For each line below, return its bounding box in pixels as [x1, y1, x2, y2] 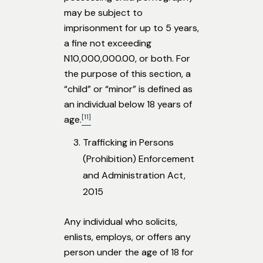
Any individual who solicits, [64, 215, 177, 228]
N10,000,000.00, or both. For [64, 52, 190, 65]
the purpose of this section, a [64, 68, 191, 80]
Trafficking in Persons [83, 136, 174, 149]
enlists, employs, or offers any [64, 231, 191, 244]
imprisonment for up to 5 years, [64, 22, 199, 35]
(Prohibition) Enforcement [83, 153, 194, 166]
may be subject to [64, 6, 143, 19]
